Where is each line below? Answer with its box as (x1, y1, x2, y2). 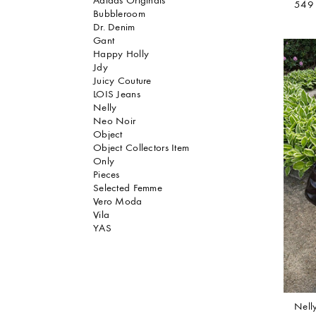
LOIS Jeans (93, 89, 140, 100)
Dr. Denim (93, 22, 135, 33)
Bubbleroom (93, 8, 145, 20)
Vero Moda (93, 196, 142, 207)
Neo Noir (93, 116, 136, 127)
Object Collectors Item (93, 142, 190, 154)
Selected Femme (93, 183, 162, 194)
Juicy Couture (93, 75, 152, 87)
